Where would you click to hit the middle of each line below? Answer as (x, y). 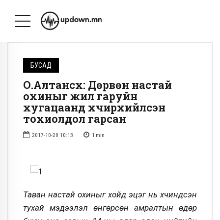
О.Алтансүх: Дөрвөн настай (97, 85)
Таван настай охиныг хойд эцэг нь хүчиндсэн (110, 194)
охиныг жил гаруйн (80, 96)
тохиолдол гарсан (75, 119)
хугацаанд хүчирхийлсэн (94, 108)
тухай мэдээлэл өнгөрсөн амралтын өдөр (110, 207)
